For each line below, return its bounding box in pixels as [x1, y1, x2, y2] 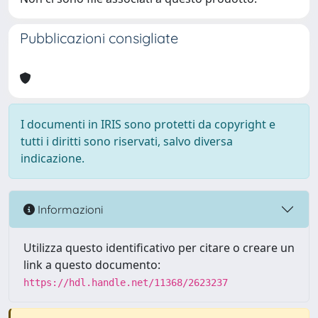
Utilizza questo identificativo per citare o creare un [23, 240, 295, 256]
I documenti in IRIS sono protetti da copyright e [21, 116, 275, 132]
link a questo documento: [23, 257, 160, 273]
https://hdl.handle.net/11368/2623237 [23, 277, 228, 288]
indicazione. [21, 150, 84, 166]
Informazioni [35, 202, 103, 216]
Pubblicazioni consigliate [20, 29, 178, 47]
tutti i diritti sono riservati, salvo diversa [21, 133, 233, 149]
